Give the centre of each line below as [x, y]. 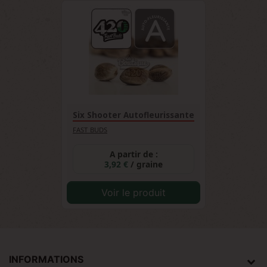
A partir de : [133, 154]
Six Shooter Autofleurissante [133, 115]
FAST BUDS [90, 130]
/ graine [147, 164]
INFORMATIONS [46, 259]
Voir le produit [133, 193]
